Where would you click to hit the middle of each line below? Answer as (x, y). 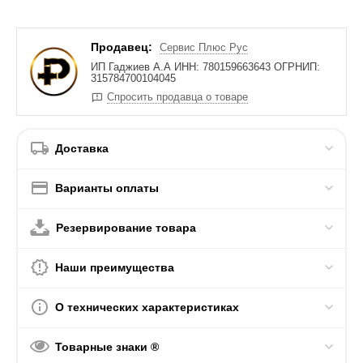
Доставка (82, 149)
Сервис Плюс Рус (204, 48)
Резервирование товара (126, 228)
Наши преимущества (115, 268)
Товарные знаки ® (107, 347)
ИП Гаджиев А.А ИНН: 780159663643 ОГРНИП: (206, 67)
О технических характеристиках (147, 307)
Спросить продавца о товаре (178, 97)
